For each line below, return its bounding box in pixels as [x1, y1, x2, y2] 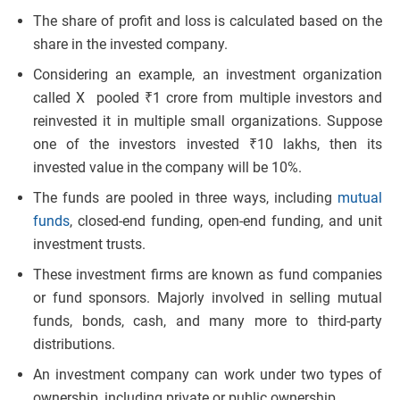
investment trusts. [33, 236, 146, 254]
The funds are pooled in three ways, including [33, 189, 337, 207]
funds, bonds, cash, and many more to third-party [33, 312, 382, 330]
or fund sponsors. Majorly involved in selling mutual [33, 289, 382, 307]
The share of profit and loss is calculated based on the [33, 12, 382, 30]
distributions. [33, 336, 115, 354]
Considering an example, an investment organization [33, 66, 382, 84]
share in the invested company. [33, 36, 228, 54]
